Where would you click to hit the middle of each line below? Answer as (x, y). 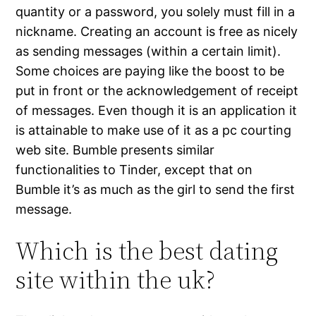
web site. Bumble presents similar (115, 150)
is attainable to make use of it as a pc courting (154, 130)
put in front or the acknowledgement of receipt (157, 91)
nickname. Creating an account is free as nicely (157, 32)
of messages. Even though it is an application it (157, 111)
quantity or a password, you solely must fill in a (156, 12)
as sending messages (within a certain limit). (148, 51)
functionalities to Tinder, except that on (134, 170)
